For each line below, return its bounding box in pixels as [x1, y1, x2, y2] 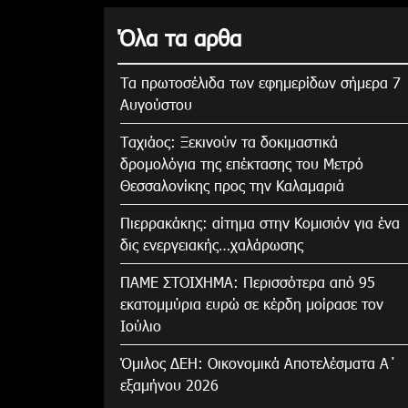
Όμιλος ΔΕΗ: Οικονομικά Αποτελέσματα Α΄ [120, 352, 397, 372]
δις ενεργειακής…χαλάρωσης [120, 234, 303, 254]
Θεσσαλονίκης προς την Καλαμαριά [120, 175, 344, 195]
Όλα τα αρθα [117, 22, 241, 52]
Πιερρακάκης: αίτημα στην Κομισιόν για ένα [120, 212, 400, 232]
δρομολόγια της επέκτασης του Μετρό [120, 153, 363, 173]
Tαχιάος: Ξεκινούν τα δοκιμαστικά [120, 131, 338, 151]
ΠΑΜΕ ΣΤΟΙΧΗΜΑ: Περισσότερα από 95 [120, 271, 375, 291]
